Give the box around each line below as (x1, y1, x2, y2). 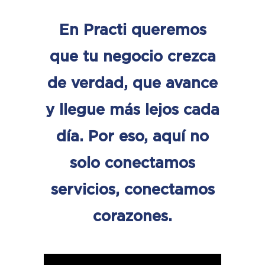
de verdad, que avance (47, 74, 218, 92)
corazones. (93, 207, 172, 225)
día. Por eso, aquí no (56, 127, 209, 146)
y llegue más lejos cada (46, 101, 219, 119)
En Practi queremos (59, 21, 206, 39)
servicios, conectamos (50, 180, 215, 199)
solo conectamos (70, 154, 195, 172)
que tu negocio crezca (49, 47, 216, 66)
